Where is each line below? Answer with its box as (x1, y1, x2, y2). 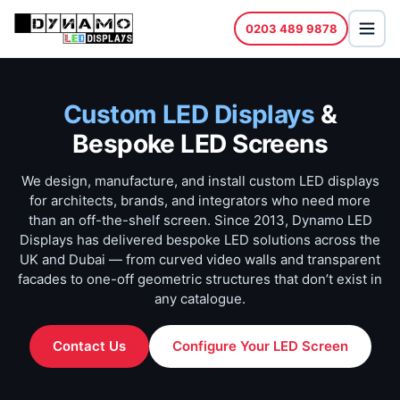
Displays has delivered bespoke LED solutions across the (20, 231, 380, 248)
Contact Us (52, 337, 126, 354)
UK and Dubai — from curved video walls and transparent (20, 251, 380, 268)
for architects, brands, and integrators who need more (29, 192, 371, 209)
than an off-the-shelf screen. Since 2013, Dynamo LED (28, 212, 372, 229)
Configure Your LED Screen (171, 337, 348, 354)
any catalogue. (154, 290, 246, 307)
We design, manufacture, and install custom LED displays (21, 172, 379, 189)
